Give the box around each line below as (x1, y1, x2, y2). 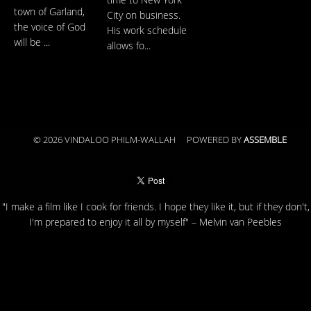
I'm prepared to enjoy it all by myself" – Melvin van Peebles (29, 216, 282, 228)
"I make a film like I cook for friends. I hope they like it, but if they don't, (1, 201, 310, 213)
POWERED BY (186, 134, 244, 146)
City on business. (107, 10, 180, 22)
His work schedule (107, 25, 187, 37)
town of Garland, (14, 6, 85, 18)
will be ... (14, 36, 50, 49)
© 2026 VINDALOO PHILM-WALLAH (33, 134, 176, 146)
